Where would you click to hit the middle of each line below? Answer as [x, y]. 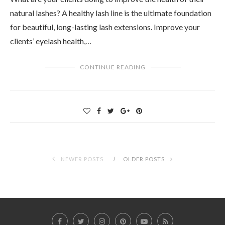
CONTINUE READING [113, 67]
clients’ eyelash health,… [51, 41]
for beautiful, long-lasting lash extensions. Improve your [105, 27]
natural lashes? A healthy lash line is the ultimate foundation [111, 13]
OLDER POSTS [145, 159]
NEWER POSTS [81, 159]
